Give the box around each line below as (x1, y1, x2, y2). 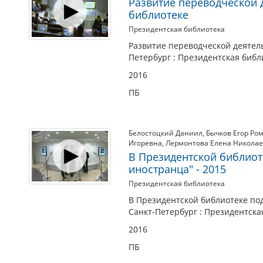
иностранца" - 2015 (129, 162, 226, 176)
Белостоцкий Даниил (129, 128, 203, 138)
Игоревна (129, 138, 162, 148)
